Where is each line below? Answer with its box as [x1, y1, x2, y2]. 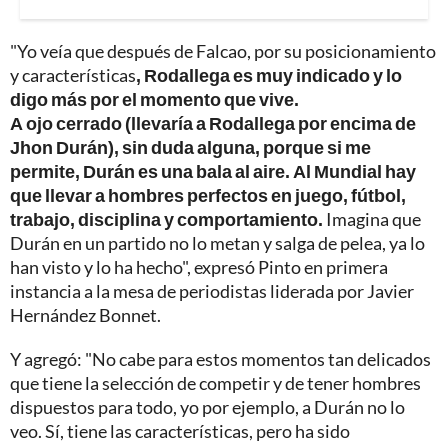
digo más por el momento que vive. [10, 87, 299, 110]
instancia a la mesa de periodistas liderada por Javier [10, 279, 414, 302]
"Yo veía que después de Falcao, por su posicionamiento [10, 39, 436, 62]
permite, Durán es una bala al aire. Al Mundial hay [10, 159, 416, 182]
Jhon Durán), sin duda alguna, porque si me [10, 135, 371, 158]
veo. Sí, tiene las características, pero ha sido [10, 419, 350, 442]
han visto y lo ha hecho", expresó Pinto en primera [10, 255, 388, 278]
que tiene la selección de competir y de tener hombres [10, 371, 421, 394]
